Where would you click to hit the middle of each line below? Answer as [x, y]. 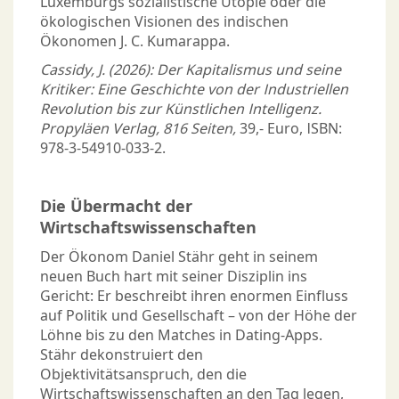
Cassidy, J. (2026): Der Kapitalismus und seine [191, 70]
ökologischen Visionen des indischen [164, 22]
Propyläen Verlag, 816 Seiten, [140, 129]
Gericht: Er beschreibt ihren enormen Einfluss [194, 296]
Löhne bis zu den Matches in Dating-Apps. [181, 335]
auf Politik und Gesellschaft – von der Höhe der [199, 316]
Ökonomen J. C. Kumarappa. [135, 41]
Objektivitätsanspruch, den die [143, 375]
